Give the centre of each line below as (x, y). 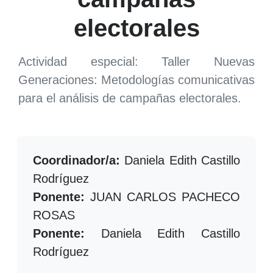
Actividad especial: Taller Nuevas (136, 62)
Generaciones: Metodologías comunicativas (136, 80)
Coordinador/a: (76, 160)
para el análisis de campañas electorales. (130, 98)
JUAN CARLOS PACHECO (162, 197)
